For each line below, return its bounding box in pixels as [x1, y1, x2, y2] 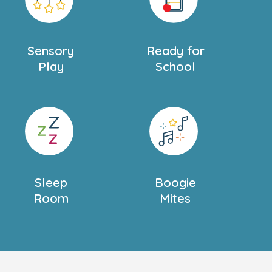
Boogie [154, 175, 196, 191]
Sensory [27, 42, 75, 58]
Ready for [146, 42, 205, 58]
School [155, 58, 195, 74]
